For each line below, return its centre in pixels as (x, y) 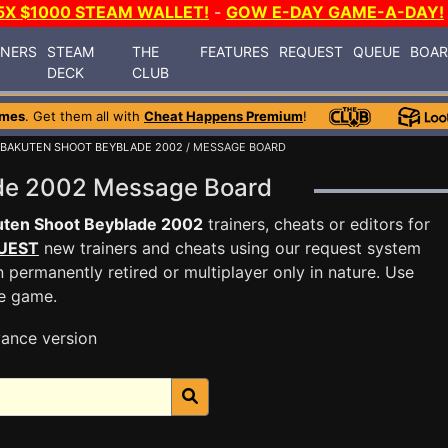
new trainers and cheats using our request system (230, 248)
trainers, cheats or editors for (316, 224)
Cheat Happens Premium (223, 116)
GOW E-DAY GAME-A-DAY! (335, 12)
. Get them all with (84, 116)
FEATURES (235, 51)
